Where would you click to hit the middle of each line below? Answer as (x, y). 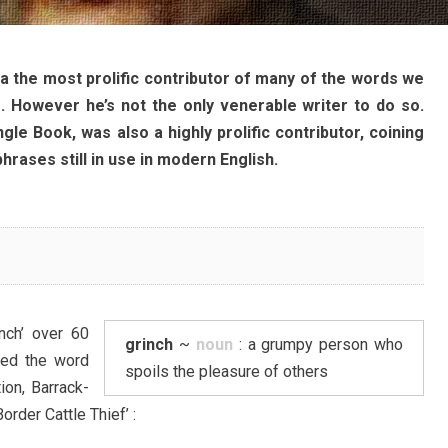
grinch (149, 345)
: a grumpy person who (318, 345)
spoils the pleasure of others (227, 372)
